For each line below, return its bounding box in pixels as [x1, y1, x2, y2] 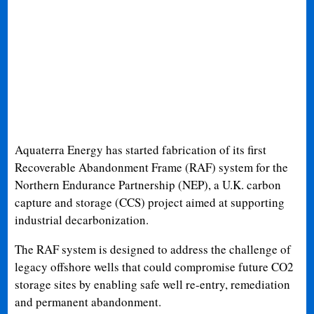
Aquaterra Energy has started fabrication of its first [15, 141, 267, 158]
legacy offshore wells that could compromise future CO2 [15, 258, 294, 275]
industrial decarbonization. [15, 211, 149, 228]
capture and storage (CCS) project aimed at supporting [15, 193, 285, 210]
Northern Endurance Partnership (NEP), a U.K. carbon [15, 176, 282, 193]
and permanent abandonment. [15, 293, 162, 310]
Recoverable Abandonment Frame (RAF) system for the [15, 158, 289, 175]
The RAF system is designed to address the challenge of [15, 240, 292, 257]
